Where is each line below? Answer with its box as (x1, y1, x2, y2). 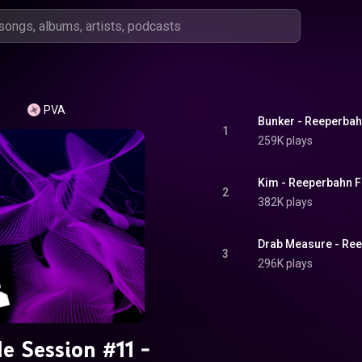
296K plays (258, 257, 313, 270)
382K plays (258, 196, 313, 208)
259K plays (258, 134, 313, 147)
